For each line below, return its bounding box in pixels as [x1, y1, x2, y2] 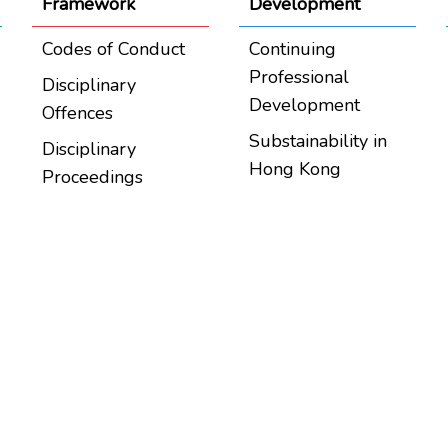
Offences [42, 101, 114, 125]
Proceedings [42, 165, 144, 189]
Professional [248, 65, 349, 89]
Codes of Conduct [42, 37, 186, 61]
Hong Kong [248, 157, 341, 181]
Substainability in [248, 129, 387, 153]
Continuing [248, 37, 336, 61]
